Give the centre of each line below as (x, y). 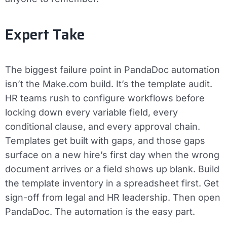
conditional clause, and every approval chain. (103, 127)
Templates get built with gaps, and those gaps (105, 141)
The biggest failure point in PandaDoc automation (112, 70)
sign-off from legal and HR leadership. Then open (113, 198)
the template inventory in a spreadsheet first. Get (112, 183)
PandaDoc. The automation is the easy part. (100, 212)
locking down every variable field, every (91, 112)
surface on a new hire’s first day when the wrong (112, 155)
